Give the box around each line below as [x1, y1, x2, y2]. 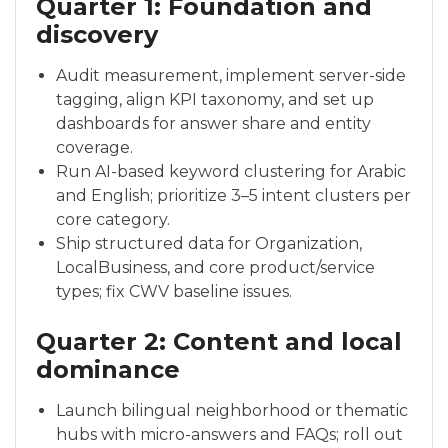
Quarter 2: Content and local [36, 326, 402, 356]
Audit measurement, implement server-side [56, 65, 406, 85]
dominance [36, 354, 180, 384]
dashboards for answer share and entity [56, 113, 371, 133]
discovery [36, 19, 158, 49]
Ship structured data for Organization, [56, 233, 362, 253]
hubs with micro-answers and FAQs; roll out [56, 424, 403, 444]
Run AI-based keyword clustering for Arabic [56, 161, 406, 181]
